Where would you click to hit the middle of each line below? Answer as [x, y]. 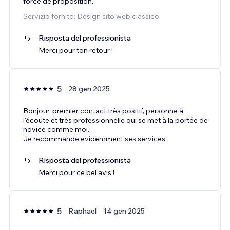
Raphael [82, 211]
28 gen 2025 [89, 89]
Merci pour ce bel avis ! [76, 172]
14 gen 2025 [124, 211]
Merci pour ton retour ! [76, 50]
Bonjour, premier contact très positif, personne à [103, 111]
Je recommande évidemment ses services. [95, 138]
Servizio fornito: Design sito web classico [91, 16]
